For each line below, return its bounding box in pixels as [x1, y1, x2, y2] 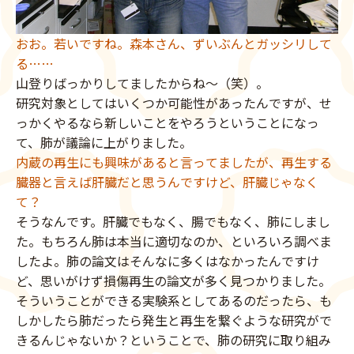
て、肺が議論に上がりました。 [16, 133, 192, 153]
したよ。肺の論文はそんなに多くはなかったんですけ [16, 251, 319, 271]
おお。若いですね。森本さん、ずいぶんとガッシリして [16, 34, 332, 54]
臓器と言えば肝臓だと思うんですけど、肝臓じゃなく [16, 172, 318, 192]
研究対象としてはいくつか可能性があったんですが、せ [16, 93, 332, 113]
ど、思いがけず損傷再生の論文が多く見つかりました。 [16, 271, 331, 291]
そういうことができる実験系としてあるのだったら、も [16, 291, 332, 311]
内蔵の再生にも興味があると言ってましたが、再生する [16, 153, 332, 172]
